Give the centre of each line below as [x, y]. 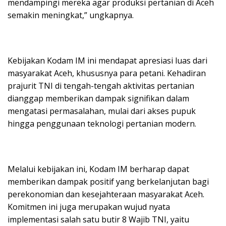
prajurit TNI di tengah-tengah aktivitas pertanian [101, 86]
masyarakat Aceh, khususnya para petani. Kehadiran [107, 73]
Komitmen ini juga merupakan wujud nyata [89, 207]
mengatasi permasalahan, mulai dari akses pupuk [102, 111]
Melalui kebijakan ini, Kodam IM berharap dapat [98, 169]
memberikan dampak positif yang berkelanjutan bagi [108, 181]
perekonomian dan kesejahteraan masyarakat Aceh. [106, 194]
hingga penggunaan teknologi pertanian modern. [102, 123]
